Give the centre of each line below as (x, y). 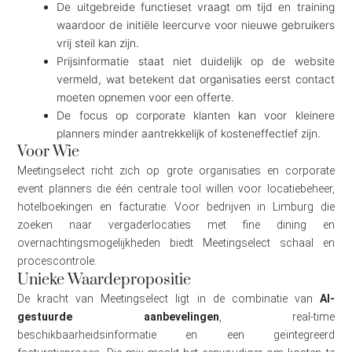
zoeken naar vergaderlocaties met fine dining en (176, 225)
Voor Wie (49, 152)
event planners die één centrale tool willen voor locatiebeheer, (176, 189)
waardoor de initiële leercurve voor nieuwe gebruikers (196, 25)
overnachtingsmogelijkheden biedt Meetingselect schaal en (176, 243)
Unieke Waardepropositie (104, 280)
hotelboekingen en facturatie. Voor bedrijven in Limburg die (176, 207)
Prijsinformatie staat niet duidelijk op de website (196, 61)
